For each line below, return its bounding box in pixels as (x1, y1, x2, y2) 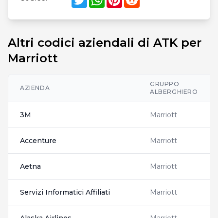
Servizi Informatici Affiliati (20, 188, 110, 197)
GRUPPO (150, 80, 180, 88)
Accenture (20, 136, 56, 145)
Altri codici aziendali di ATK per (8, 36, 201, 50)
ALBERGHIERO (150, 88, 198, 95)
